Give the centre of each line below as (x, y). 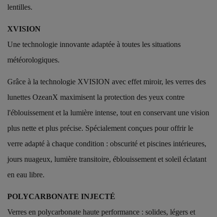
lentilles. (20, 7)
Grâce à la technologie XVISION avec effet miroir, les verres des (107, 81)
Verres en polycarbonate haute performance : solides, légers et (101, 212)
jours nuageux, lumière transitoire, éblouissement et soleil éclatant (107, 159)
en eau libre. (26, 174)
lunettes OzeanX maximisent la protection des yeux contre (96, 97)
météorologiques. (33, 60)
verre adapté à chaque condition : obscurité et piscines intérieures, (107, 143)
